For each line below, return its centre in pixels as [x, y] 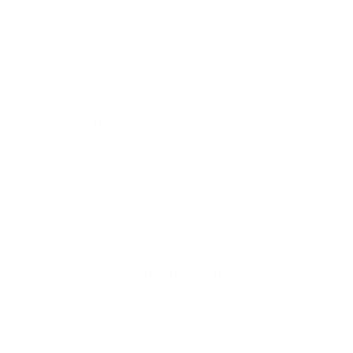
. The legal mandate [234, 293]
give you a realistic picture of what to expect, [156, 332]
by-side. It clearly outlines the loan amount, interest [174, 253]
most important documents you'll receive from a [165, 25]
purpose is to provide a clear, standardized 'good [169, 104]
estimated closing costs [111, 293]
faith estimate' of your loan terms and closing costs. [175, 123]
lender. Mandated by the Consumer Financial [154, 45]
